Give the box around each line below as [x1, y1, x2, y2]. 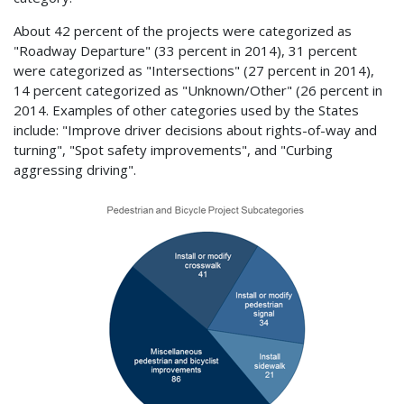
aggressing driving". [14, 160, 136, 179]
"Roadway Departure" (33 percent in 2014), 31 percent [14, 41, 357, 60]
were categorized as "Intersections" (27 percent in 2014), [14, 60, 374, 79]
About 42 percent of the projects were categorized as [14, 21, 352, 40]
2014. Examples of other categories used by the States [14, 100, 359, 119]
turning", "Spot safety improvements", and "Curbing [14, 140, 333, 159]
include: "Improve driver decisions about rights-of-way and [14, 120, 377, 139]
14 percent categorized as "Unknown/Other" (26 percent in [14, 80, 382, 99]
